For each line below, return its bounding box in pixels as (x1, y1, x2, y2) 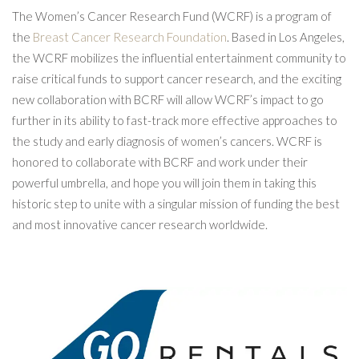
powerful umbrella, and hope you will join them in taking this (12, 175, 317, 190)
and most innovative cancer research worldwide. (12, 216, 268, 232)
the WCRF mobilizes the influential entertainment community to (12, 50, 346, 65)
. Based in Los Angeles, (227, 29, 345, 44)
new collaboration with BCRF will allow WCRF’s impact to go (12, 91, 324, 107)
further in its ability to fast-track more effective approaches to (12, 112, 337, 127)
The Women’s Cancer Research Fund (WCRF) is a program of (12, 8, 332, 23)
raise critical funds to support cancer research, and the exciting (12, 71, 341, 86)
